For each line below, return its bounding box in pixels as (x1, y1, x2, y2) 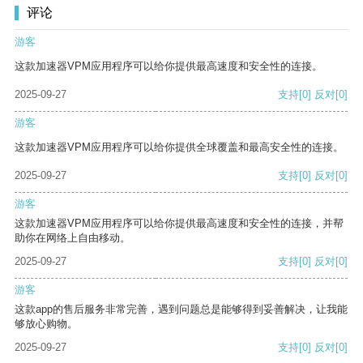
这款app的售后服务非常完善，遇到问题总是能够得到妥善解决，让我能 (15, 303, 348, 316)
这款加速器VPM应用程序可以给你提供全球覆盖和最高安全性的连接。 (15, 141, 344, 154)
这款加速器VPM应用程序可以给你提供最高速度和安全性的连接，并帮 (15, 217, 344, 230)
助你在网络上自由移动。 (15, 232, 130, 245)
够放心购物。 (15, 318, 78, 331)
